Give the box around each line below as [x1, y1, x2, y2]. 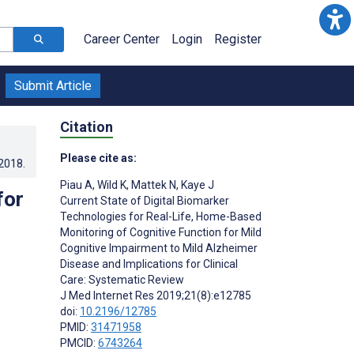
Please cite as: [60, 151, 137, 164]
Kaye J [179, 178, 214, 191]
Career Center [84, 32, 160, 47]
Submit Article [14, 78, 92, 93]
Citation [60, 118, 113, 135]
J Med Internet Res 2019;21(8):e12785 [60, 288, 251, 302]
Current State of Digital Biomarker [60, 194, 229, 207]
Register [214, 32, 262, 47]
